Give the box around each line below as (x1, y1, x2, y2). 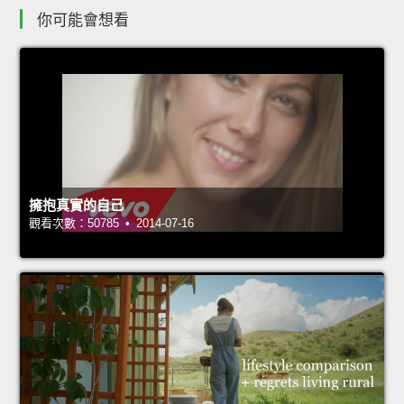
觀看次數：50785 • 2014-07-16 (29, 216, 194, 230)
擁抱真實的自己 (29, 197, 124, 213)
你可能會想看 (37, 11, 129, 29)
